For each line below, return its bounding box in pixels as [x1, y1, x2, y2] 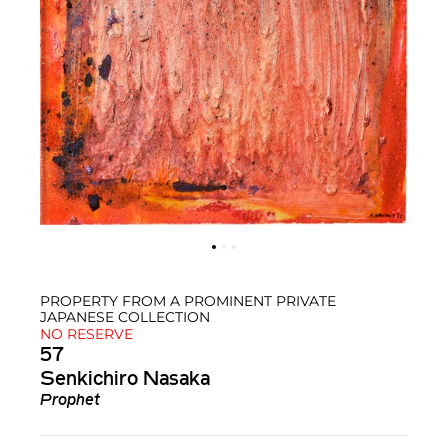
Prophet [40, 393, 100, 410]
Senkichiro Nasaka [40, 370, 210, 391]
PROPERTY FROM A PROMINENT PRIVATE [40, 292, 336, 311]
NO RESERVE [40, 325, 133, 344]
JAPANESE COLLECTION [40, 308, 210, 327]
